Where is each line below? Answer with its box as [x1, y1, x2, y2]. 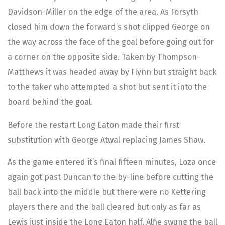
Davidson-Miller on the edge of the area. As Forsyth [8, 7, 198, 17]
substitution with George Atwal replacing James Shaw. [8, 135, 205, 145]
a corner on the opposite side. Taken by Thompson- [8, 52, 200, 62]
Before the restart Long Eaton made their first [8, 120, 179, 130]
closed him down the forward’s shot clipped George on [8, 22, 210, 32]
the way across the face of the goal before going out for [8, 37, 214, 47]
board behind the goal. [8, 97, 93, 107]
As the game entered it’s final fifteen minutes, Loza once [8, 157, 216, 167]
